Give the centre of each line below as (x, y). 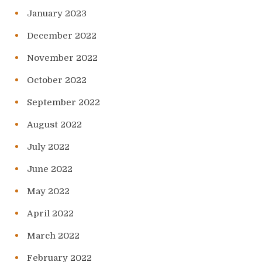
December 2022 (62, 36)
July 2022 (48, 147)
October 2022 (57, 80)
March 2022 (53, 236)
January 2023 (57, 14)
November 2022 (62, 58)
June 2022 (50, 169)
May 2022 (48, 192)
